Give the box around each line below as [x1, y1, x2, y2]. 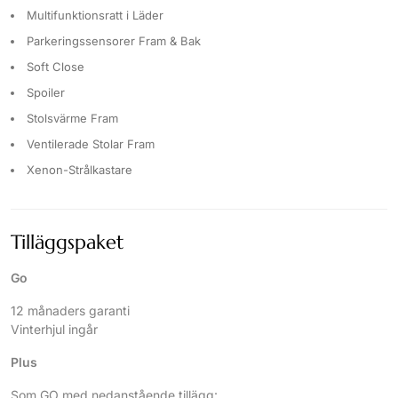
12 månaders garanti [11, 303, 130, 319]
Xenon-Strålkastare [27, 163, 132, 178]
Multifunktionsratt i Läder [27, 8, 163, 23]
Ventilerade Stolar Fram [27, 137, 155, 152]
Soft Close [27, 60, 84, 75]
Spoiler [27, 85, 65, 100]
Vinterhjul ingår [11, 322, 98, 338]
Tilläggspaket [11, 230, 123, 255]
